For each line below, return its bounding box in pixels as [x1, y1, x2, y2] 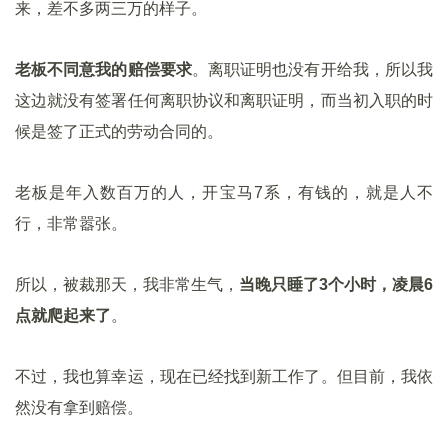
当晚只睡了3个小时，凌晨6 [239, 276, 433, 293]
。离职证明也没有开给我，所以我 [191, 61, 434, 78]
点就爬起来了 [15, 307, 111, 324]
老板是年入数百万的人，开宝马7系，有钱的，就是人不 [15, 184, 433, 201]
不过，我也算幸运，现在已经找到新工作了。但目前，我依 [15, 368, 433, 385]
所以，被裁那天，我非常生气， [15, 276, 239, 293]
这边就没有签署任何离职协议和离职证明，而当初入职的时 [15, 92, 433, 109]
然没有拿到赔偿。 [15, 399, 143, 416]
